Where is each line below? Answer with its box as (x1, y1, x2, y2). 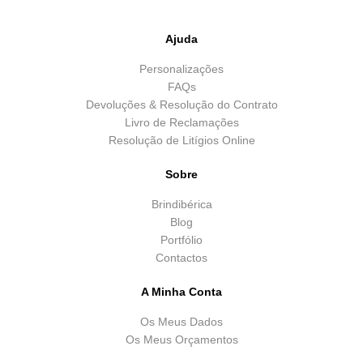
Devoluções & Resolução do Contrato (85, 98, 278, 112)
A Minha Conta (141, 285, 222, 299)
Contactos (156, 251, 207, 265)
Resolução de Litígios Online (108, 134, 255, 147)
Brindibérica (151, 198, 212, 211)
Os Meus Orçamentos (125, 333, 238, 347)
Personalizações (139, 62, 224, 76)
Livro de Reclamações (124, 116, 239, 130)
